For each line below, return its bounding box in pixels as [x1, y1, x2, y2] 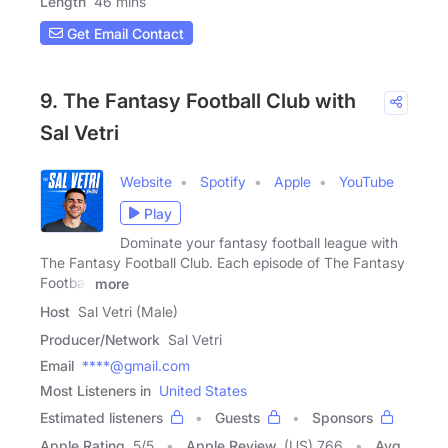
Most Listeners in [40, 381, 151, 399]
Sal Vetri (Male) [78, 302, 178, 320]
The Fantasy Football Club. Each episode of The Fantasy [40, 254, 405, 272]
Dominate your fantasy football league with [120, 234, 398, 252]
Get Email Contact [63, 24, 184, 42]
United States [159, 381, 247, 399]
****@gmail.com [82, 356, 190, 374]
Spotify [200, 173, 246, 191]
